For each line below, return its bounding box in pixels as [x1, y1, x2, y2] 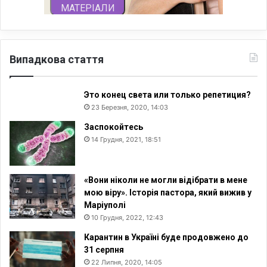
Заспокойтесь [84, 122, 143, 132]
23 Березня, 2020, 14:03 [91, 103, 168, 111]
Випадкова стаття [10, 52, 104, 66]
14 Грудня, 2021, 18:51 [91, 135, 161, 144]
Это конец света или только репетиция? [84, 89, 251, 100]
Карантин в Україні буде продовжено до [84, 232, 249, 242]
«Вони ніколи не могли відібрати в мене [84, 175, 247, 185]
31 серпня [84, 244, 124, 254]
